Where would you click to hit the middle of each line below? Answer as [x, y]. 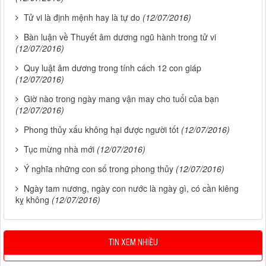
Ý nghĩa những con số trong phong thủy [99, 169]
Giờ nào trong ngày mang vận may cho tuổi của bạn [121, 99]
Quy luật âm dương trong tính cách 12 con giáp [113, 68]
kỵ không [32, 200]
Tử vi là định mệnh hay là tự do [82, 18]
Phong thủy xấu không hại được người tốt [101, 130]
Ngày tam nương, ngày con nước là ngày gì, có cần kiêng [131, 189]
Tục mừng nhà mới [59, 149]
